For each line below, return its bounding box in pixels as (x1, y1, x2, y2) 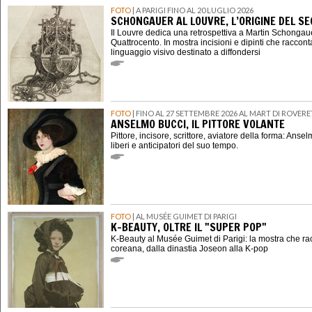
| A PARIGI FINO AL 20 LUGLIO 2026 (131, 6, 253, 15)
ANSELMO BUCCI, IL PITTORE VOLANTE (111, 116, 285, 132)
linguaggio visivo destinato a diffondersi (111, 47, 260, 58)
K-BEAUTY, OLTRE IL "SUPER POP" (111, 219, 267, 235)
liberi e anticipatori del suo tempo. (111, 141, 238, 151)
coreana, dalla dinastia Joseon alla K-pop (111, 244, 268, 254)
